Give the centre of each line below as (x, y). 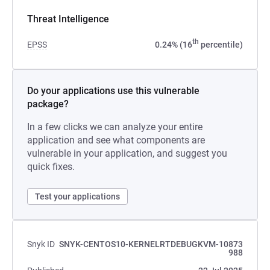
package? (48, 104)
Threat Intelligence (68, 19)
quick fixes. (51, 167)
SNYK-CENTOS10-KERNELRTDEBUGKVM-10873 (151, 244)
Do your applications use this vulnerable (113, 91)
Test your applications (77, 196)
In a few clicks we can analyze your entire (115, 127)
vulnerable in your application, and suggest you (127, 153)
